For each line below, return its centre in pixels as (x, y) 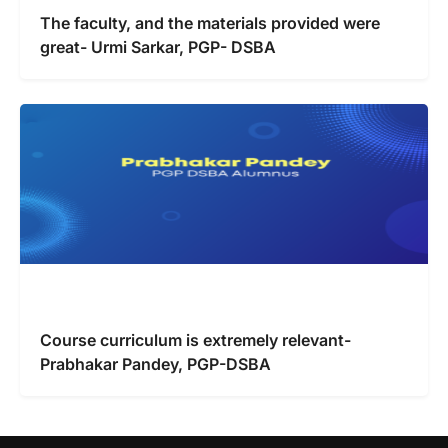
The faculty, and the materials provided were (210, 22)
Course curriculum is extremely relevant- (195, 339)
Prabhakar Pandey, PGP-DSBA (155, 363)
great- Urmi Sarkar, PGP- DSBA (158, 46)
